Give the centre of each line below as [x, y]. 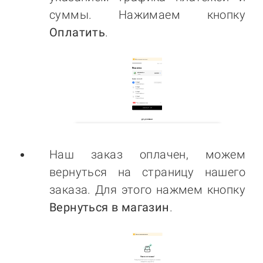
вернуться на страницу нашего [147, 172]
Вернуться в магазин [109, 207]
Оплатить [77, 32]
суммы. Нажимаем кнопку [147, 14]
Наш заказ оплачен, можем [147, 154]
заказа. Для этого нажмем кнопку [147, 189]
